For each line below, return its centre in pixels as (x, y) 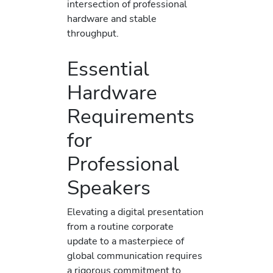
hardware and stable (112, 19)
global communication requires (135, 255)
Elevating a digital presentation (135, 211)
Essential (108, 69)
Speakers (109, 188)
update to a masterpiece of (126, 241)
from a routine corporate (120, 226)
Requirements (131, 116)
